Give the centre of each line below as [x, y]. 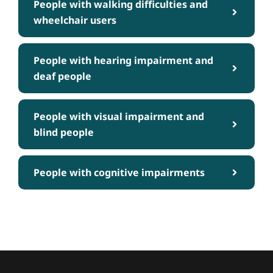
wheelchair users [75, 20]
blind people [64, 133]
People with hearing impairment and [123, 61]
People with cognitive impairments [119, 173]
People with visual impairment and [119, 117]
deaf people [62, 76]
